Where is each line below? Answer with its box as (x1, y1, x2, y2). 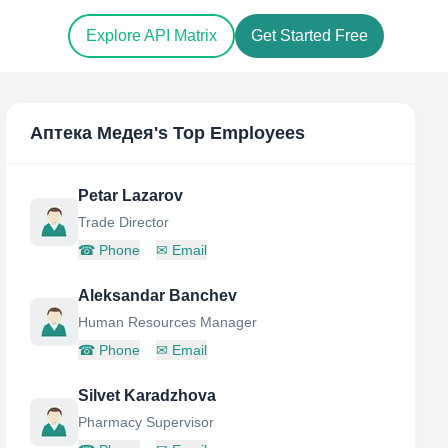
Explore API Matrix (86, 27, 217, 45)
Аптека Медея (30, 123, 155, 143)
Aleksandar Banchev (78, 287, 238, 304)
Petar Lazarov (78, 187, 184, 204)
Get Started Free (251, 27, 368, 45)
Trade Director (78, 214, 170, 230)
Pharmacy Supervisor (78, 414, 215, 430)
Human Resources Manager (78, 314, 258, 330)
